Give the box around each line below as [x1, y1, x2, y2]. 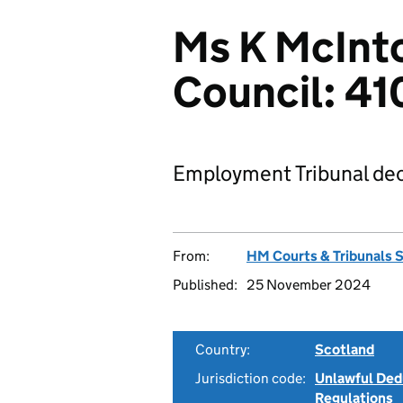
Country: [195, 341, 250, 358]
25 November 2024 [246, 276, 371, 293]
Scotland [315, 341, 374, 358]
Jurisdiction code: [195, 370, 306, 387]
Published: [173, 276, 237, 293]
